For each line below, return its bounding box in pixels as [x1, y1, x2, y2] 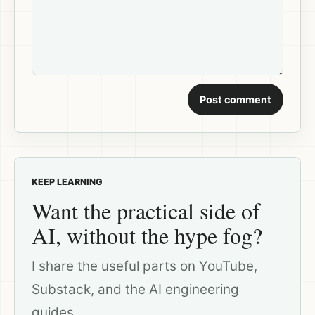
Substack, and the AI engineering [32, 281, 239, 298]
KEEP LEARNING [32, 176, 103, 188]
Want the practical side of [32, 195, 260, 226]
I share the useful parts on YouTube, [32, 258, 257, 275]
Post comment [200, 94, 271, 106]
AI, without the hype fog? [32, 220, 262, 251]
